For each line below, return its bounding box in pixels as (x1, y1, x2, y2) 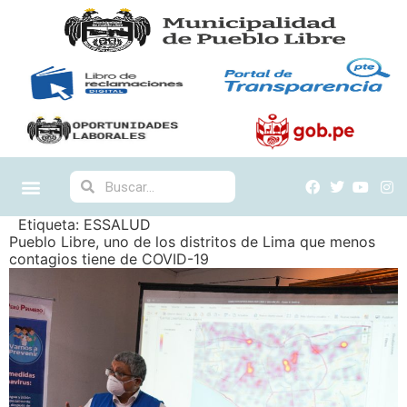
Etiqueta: (18, 215, 84, 233)
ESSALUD (84, 215, 151, 233)
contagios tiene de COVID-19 (9, 250, 209, 268)
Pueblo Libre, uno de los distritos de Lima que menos (9, 233, 375, 251)
